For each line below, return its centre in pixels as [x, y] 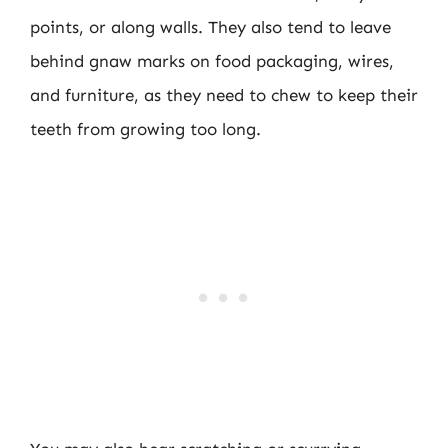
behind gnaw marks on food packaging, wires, [212, 61]
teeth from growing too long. [145, 129]
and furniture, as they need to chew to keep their [224, 95]
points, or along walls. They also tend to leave [210, 27]
